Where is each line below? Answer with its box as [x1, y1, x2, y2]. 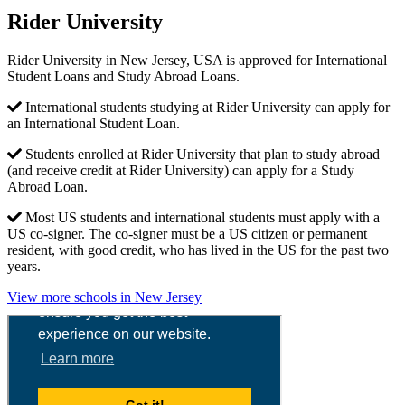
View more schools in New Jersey [7, 288, 202, 305]
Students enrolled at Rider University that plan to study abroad [22, 146, 380, 162]
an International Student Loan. [7, 115, 180, 131]
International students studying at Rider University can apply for [22, 99, 390, 115]
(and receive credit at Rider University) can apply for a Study [7, 162, 354, 178]
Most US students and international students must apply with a [22, 209, 380, 225]
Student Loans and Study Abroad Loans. [7, 68, 240, 84]
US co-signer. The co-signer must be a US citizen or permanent [7, 225, 367, 241]
